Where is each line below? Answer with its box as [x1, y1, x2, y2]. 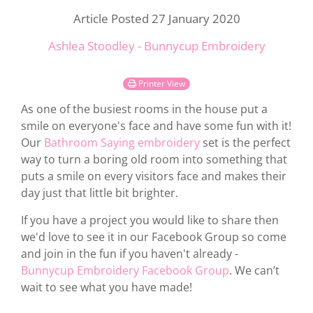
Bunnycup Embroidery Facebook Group [21, 263, 229, 279]
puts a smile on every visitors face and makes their [21, 168, 286, 184]
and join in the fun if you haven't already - [21, 246, 238, 262]
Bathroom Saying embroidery [44, 135, 200, 151]
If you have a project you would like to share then [21, 212, 279, 228]
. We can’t [229, 263, 279, 279]
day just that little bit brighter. [21, 185, 178, 201]
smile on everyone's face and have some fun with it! [21, 118, 291, 134]
